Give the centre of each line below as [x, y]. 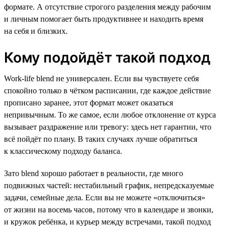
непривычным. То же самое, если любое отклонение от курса [110, 115]
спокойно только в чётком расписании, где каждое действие [107, 90]
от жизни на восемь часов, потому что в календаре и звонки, [109, 209]
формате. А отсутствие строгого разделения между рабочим [107, 7]
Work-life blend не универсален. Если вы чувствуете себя [101, 78]
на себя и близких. [36, 31]
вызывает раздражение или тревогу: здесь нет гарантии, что [108, 127]
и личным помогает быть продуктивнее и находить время [104, 19]
